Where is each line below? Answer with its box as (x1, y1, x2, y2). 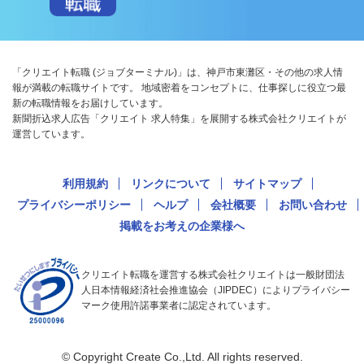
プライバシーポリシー (17, 197, 131, 211)
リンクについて (131, 176, 210, 190)
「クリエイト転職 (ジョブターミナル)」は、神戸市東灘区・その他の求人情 (12, 66, 343, 78)
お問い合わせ (279, 197, 347, 211)
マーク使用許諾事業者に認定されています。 (81, 299, 276, 311)
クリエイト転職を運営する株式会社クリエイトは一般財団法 (81, 268, 344, 280)
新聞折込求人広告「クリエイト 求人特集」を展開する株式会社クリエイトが (12, 112, 346, 124)
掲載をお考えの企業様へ (119, 219, 245, 232)
